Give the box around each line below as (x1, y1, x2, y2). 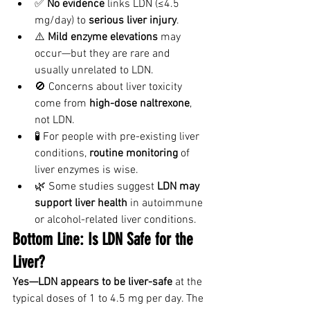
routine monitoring (89, 147, 178, 161)
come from (35, 97, 89, 111)
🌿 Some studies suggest (35, 180, 157, 194)
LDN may (157, 180, 202, 194)
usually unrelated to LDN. (35, 64, 154, 77)
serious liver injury (89, 14, 176, 28)
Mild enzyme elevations (48, 30, 158, 44)
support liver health (35, 197, 127, 210)
